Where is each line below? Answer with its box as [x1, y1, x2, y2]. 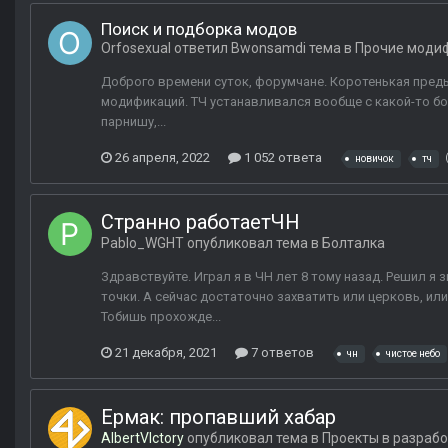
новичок [355, 153, 394, 165]
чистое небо [386, 348, 440, 360]
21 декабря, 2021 [115, 344, 217, 360]
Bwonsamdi [231, 40, 306, 57]
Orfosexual [101, 40, 171, 57]
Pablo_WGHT [101, 235, 184, 252]
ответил [171, 40, 231, 57]
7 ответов [248, 344, 314, 360]
